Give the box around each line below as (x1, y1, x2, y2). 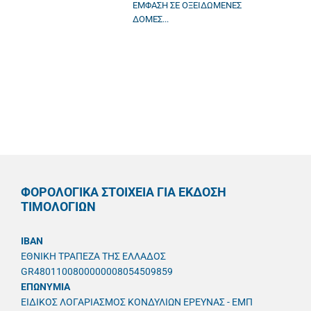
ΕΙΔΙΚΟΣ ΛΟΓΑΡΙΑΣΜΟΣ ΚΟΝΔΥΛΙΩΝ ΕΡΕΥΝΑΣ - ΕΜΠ (21, 296, 253, 308)
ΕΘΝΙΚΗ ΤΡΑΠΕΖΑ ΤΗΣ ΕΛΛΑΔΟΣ (21, 251, 166, 262)
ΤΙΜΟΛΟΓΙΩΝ (21, 199, 96, 214)
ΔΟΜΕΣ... (133, 14, 169, 24)
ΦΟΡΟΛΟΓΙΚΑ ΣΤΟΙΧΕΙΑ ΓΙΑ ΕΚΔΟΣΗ (21, 185, 226, 199)
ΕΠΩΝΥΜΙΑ (21, 281, 70, 292)
